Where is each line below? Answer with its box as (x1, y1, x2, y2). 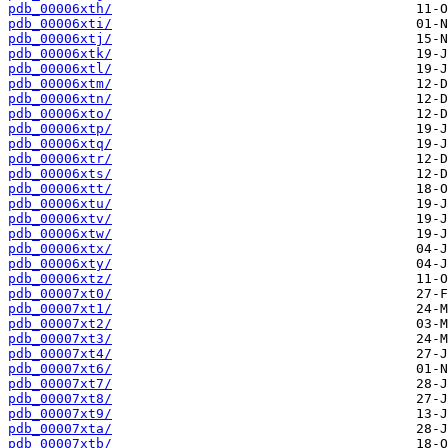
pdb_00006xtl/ (8, 61, 112, 77)
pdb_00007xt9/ (8, 406, 112, 422)
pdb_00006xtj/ (8, 31, 112, 47)
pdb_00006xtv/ (8, 211, 112, 227)
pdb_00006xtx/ (8, 241, 112, 257)
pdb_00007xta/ (8, 421, 112, 437)
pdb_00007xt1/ (8, 301, 112, 317)
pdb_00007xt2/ (8, 316, 112, 332)
